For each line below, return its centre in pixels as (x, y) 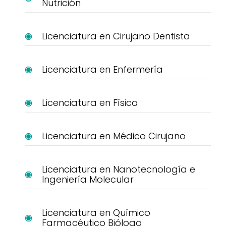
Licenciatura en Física (90, 103)
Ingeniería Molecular (88, 180)
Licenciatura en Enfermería (102, 70)
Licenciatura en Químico (96, 213)
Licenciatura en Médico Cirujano (114, 136)
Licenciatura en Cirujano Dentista (116, 36)
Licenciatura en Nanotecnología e (118, 169)
